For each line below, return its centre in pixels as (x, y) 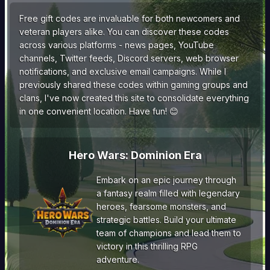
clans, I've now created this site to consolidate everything (134, 98)
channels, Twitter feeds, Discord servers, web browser (129, 58)
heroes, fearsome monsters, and (161, 206)
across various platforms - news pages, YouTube (117, 45)
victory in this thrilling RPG (147, 246)
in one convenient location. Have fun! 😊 (99, 111)
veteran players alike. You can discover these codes (124, 32)
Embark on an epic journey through (166, 180)
